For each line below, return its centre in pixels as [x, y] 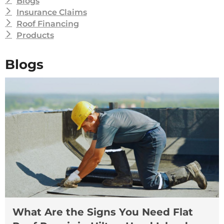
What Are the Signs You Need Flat [103, 212]
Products [35, 35]
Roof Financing [47, 23]
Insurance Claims [51, 12]
